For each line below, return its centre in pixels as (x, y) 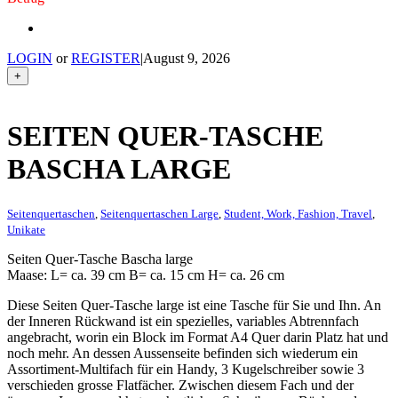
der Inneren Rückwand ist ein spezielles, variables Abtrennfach (183, 321)
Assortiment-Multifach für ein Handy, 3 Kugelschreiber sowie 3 (186, 369)
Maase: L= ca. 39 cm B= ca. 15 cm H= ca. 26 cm (146, 275)
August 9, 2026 (187, 58)
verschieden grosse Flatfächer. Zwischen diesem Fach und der (180, 385)
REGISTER (106, 58)
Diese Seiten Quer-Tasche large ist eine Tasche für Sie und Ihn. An (194, 305)
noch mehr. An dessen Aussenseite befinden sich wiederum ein (183, 353)
